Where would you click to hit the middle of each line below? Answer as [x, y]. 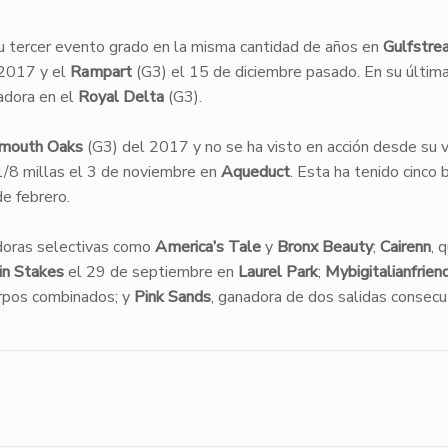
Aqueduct [255, 172]
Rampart [100, 72]
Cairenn [405, 247]
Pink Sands [172, 297]
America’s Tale [207, 247]
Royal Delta [120, 97]
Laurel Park [277, 272]
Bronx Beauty [324, 247]
